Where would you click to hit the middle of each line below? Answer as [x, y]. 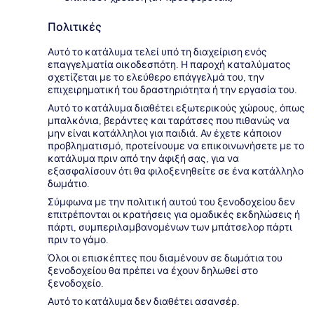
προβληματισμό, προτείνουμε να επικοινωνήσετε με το [176, 145]
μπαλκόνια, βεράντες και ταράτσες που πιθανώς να [169, 120]
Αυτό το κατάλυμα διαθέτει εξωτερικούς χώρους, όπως [176, 108]
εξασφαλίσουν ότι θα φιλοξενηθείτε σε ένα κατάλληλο [176, 171]
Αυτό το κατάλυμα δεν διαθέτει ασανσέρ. [144, 301]
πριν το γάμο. [78, 239]
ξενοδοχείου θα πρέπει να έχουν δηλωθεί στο [153, 270]
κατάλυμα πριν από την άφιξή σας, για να [143, 158]
